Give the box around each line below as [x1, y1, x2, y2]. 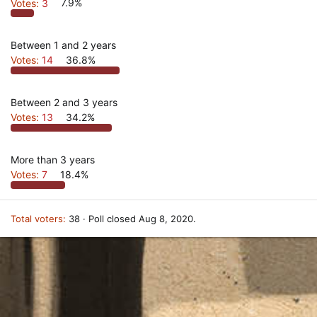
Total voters [11, 213, 63, 225]
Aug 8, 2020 [139, 213, 193, 225]
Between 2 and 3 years [11, 96, 117, 109]
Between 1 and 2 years [11, 39, 116, 52]
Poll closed [88, 213, 139, 225]
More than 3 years [11, 154, 95, 166]
